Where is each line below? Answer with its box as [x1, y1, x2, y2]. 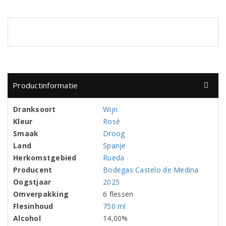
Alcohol [13, 213, 41, 223]
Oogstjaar [13, 177, 51, 187]
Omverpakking [13, 189, 69, 199]
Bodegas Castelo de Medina [103, 165, 199, 175]
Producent [13, 165, 52, 175]
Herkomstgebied [13, 153, 77, 163]
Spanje [103, 141, 126, 151]
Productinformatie [13, 80, 78, 91]
